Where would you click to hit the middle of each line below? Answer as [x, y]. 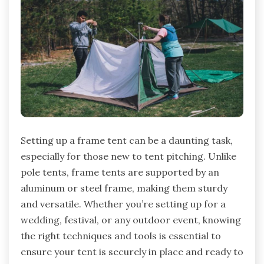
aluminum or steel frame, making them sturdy [124, 188]
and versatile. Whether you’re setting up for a [123, 204]
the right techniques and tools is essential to [121, 236]
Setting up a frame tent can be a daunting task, [127, 141]
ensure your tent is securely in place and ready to [132, 252]
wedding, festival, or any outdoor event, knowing [131, 220]
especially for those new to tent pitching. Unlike [128, 156]
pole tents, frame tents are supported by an [120, 172]
